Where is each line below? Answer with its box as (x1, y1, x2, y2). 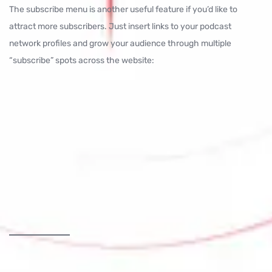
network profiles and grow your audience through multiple (9, 38, 231, 49)
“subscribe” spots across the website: (9, 55, 154, 66)
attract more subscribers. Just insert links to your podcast (9, 21, 231, 32)
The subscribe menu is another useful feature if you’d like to (9, 4, 237, 15)
